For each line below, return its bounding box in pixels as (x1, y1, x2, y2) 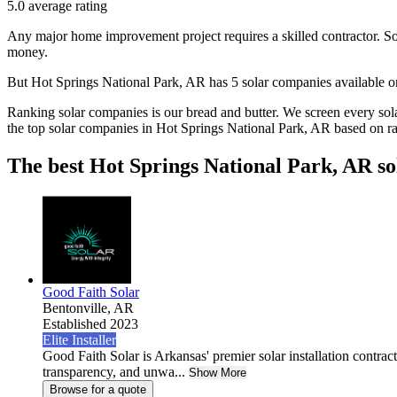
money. (7, 44, 51, 60)
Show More (189, 365, 246, 379)
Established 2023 (43, 315, 138, 331)
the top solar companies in (7, 121, 156, 136)
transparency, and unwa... (43, 363, 185, 379)
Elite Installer (43, 331, 116, 347)
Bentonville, (43, 300, 113, 315)
